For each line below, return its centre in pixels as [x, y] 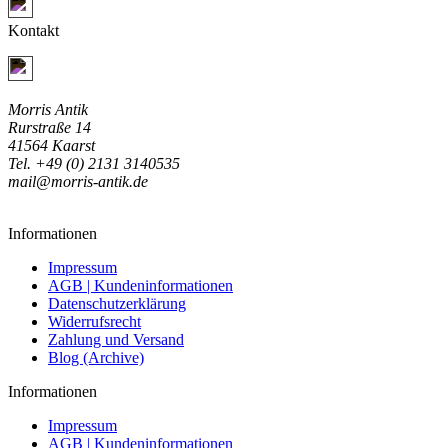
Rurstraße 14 [49, 128]
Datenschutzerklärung [117, 304]
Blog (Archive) [96, 358]
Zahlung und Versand [116, 340]
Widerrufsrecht [94, 322]
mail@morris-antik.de [78, 182]
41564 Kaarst [51, 146]
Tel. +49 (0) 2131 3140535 [94, 164]
